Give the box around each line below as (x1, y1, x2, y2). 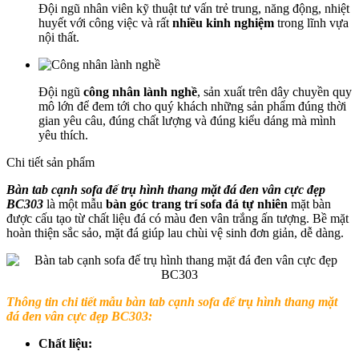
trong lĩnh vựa (274, 15, 349, 30)
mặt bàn (288, 196, 331, 211)
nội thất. (38, 30, 79, 44)
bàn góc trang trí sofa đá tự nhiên (106, 196, 288, 211)
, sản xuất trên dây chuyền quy (197, 84, 352, 99)
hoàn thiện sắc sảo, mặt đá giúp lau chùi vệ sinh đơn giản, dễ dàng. (6, 225, 344, 240)
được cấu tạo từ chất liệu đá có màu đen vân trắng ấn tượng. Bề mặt (6, 211, 349, 225)
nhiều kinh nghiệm (172, 15, 274, 30)
